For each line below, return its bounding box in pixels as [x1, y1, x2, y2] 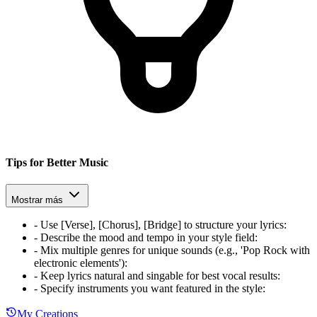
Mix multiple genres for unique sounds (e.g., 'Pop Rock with [40, 244, 310, 257]
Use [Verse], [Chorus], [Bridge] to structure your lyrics [40, 219, 284, 231]
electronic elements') [34, 257, 125, 270]
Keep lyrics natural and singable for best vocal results [40, 270, 277, 282]
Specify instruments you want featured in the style [40, 282, 263, 295]
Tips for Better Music [6, 156, 108, 169]
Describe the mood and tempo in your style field [40, 231, 255, 244]
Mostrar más [11, 195, 63, 206]
